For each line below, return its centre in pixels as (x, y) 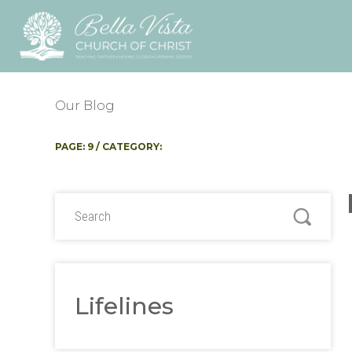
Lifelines (124, 306)
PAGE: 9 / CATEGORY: (108, 146)
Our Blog (85, 105)
